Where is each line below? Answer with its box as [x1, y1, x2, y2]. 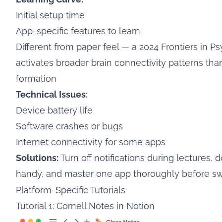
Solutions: [16, 153, 58, 163]
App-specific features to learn [16, 26, 140, 36]
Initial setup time [16, 10, 85, 20]
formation [16, 73, 56, 84]
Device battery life [16, 105, 93, 115]
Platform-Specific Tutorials [16, 185, 125, 195]
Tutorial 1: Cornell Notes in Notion [16, 201, 155, 211]
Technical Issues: [16, 89, 88, 100]
